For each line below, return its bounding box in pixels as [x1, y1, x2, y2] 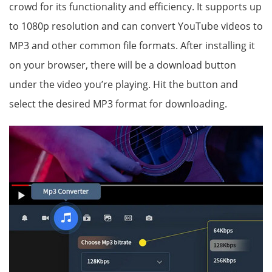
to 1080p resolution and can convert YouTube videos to [9, 19, 263, 33]
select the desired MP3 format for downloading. [9, 97, 227, 111]
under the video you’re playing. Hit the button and [9, 78, 238, 92]
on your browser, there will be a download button [9, 58, 236, 72]
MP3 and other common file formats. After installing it [9, 39, 255, 53]
